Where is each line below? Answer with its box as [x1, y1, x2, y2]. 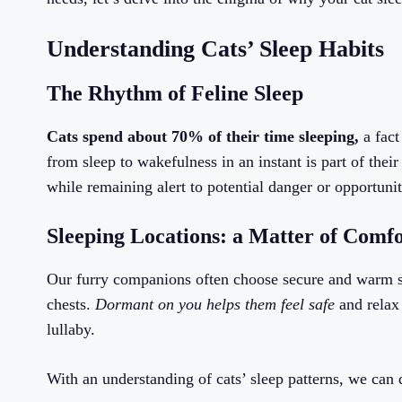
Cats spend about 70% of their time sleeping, [47, 127, 359, 146]
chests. [47, 295, 95, 314]
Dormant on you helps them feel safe [95, 295, 335, 314]
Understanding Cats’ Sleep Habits [47, 36, 384, 63]
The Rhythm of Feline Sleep [47, 82, 303, 106]
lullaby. [47, 320, 95, 339]
